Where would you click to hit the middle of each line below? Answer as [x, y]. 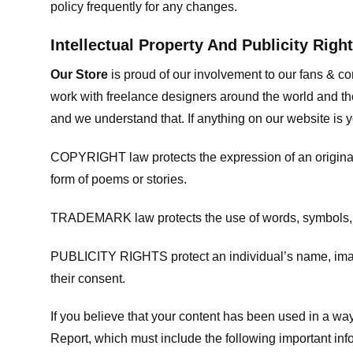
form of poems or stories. [119, 180]
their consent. [88, 278]
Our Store [79, 75]
